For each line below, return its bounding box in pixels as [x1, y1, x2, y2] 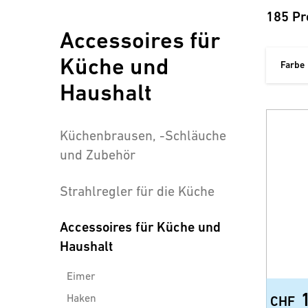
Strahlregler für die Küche [60, 184, 214, 199]
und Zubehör [60, 147, 135, 162]
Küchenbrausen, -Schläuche [60, 128, 226, 143]
